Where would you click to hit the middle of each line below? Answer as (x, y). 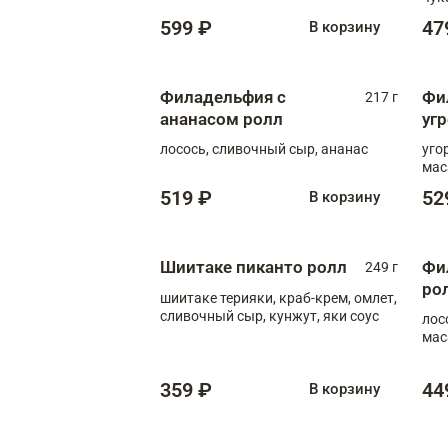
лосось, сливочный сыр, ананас (264, 148)
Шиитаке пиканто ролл (253, 266)
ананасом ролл (221, 118)
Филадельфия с (223, 96)
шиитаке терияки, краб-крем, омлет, (278, 297)
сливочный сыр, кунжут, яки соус (269, 315)
